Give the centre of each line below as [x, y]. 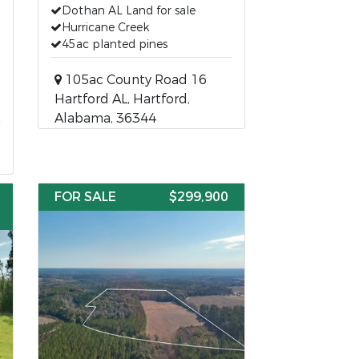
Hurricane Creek [106, 28]
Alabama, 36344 [106, 118]
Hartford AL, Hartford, [123, 99]
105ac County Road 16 [135, 80]
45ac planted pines [115, 44]
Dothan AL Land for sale [129, 11]
